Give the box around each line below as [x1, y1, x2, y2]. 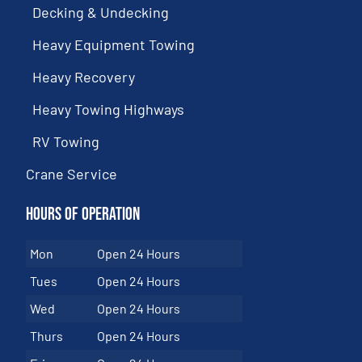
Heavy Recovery [32, 68, 136, 86]
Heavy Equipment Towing [32, 36, 196, 54]
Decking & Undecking [32, 3, 170, 22]
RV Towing [32, 133, 100, 151]
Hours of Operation [26, 204, 141, 226]
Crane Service [26, 165, 118, 183]
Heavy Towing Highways [32, 100, 185, 119]
